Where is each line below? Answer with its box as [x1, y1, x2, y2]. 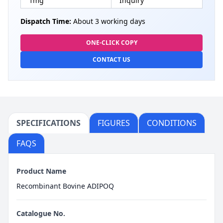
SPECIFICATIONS [16, 117, 81, 129]
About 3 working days [71, 16, 145, 26]
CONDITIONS [147, 117, 197, 129]
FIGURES [98, 117, 130, 129]
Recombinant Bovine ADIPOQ [16, 181, 114, 191]
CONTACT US [93, 55, 130, 64]
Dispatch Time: [20, 16, 71, 26]
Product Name [16, 166, 66, 176]
